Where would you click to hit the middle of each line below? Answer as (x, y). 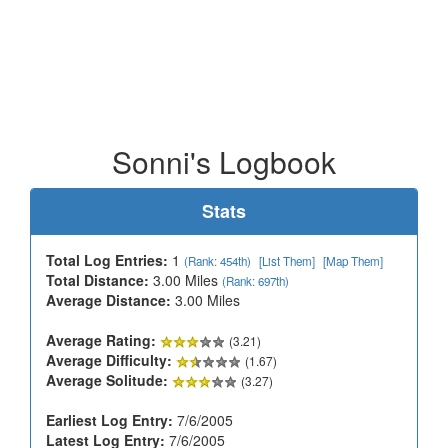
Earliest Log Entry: (109, 419)
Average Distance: (108, 299)
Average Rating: (101, 339)
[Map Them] (353, 260)
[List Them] (287, 260)
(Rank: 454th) (217, 260)
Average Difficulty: (109, 359)
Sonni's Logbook (224, 161)
